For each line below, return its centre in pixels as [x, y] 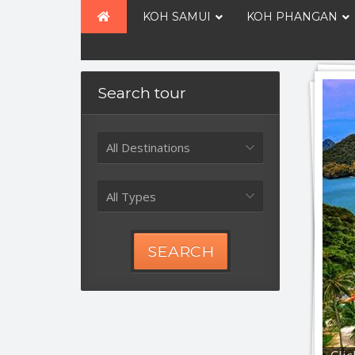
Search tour [142, 93]
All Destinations [148, 147]
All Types [131, 196]
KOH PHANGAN [292, 17]
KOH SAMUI [177, 17]
